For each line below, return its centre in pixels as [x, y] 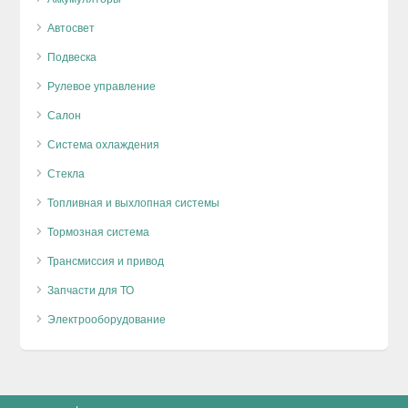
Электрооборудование [107, 319]
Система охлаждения [104, 144]
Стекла [66, 173]
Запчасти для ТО [91, 290]
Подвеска [72, 57]
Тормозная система [99, 232]
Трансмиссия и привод [106, 261]
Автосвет [71, 28]
